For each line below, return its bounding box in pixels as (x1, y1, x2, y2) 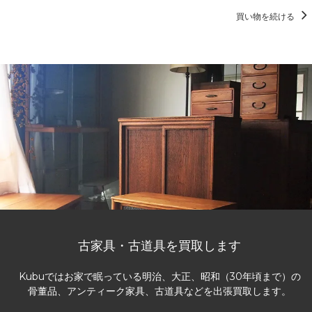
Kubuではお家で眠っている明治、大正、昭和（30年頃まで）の (18, 270, 301, 283)
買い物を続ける (236, 10, 297, 22)
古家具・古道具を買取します (78, 238, 241, 254)
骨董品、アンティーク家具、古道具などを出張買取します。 (28, 285, 291, 298)
